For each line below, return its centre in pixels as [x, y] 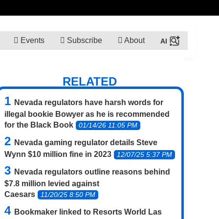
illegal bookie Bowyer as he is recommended [87, 114]
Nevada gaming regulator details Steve [86, 142]
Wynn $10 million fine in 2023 [58, 154]
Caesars [20, 194]
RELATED [90, 81]
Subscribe [83, 40]
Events [31, 40]
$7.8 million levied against [52, 183]
